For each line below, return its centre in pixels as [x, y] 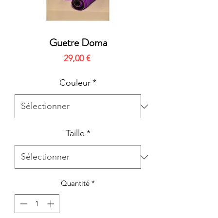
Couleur [75, 83]
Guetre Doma [78, 43]
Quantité [75, 183]
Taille [75, 134]
